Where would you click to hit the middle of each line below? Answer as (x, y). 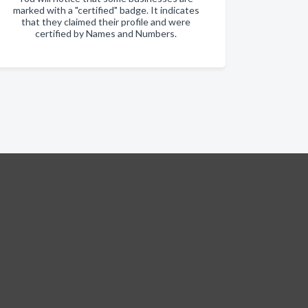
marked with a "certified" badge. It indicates (106, 10)
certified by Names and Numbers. (106, 33)
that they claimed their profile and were (106, 22)
